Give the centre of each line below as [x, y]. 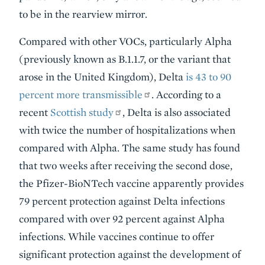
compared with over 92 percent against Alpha [122, 219]
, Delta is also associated [177, 112]
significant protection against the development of [130, 254]
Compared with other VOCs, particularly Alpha [125, 41]
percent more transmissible [81, 94]
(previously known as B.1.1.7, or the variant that [125, 59]
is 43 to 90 [209, 77]
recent [35, 112]
